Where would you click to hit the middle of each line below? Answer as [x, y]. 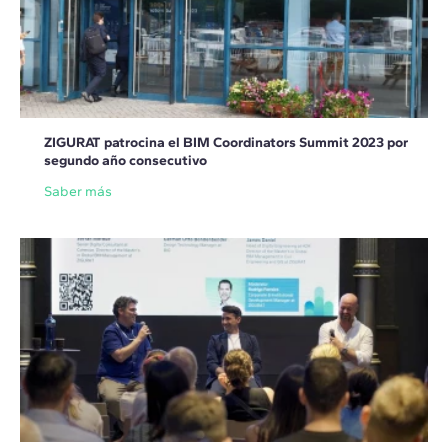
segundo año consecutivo [125, 161]
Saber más [78, 192]
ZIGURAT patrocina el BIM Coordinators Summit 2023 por [226, 143]
